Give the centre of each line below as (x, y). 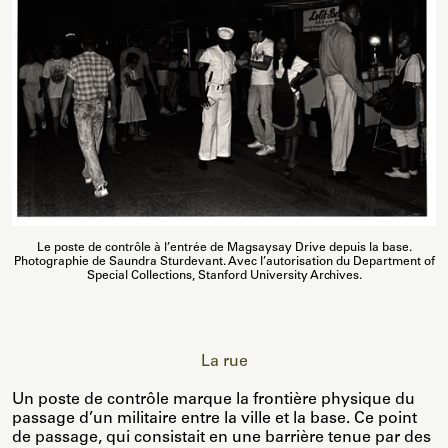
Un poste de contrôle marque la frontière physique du (213, 400)
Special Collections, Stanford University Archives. (224, 276)
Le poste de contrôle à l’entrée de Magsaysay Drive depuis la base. (224, 248)
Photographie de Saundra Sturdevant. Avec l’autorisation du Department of (224, 262)
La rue (224, 362)
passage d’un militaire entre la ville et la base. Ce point (214, 419)
